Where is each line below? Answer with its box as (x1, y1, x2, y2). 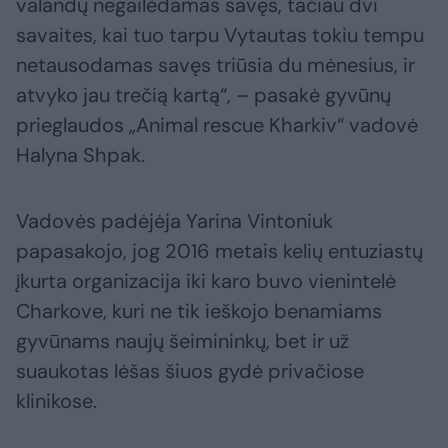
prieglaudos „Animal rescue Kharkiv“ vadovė (16, 112, 418, 139)
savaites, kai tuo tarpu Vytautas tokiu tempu (16, 22, 424, 49)
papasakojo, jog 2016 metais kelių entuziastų (16, 238, 423, 265)
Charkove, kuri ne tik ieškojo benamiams (16, 298, 382, 325)
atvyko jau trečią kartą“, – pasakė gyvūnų (16, 82, 391, 109)
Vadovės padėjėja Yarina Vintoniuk (16, 208, 333, 235)
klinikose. (16, 388, 97, 415)
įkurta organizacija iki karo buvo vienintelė (16, 268, 396, 295)
